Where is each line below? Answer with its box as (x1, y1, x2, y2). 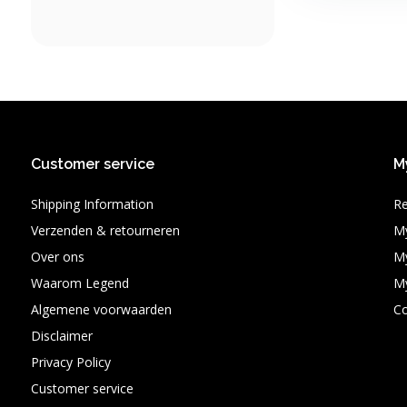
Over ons (30, 248, 84, 265)
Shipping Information (30, 195, 154, 213)
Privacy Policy (30, 353, 111, 371)
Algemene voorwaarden (30, 301, 172, 318)
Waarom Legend (30, 274, 129, 292)
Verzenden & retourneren (30, 222, 180, 239)
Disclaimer (30, 327, 93, 344)
